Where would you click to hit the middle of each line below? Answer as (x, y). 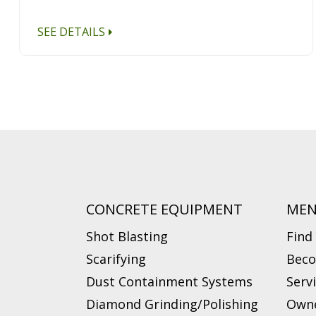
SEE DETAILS (72, 31)
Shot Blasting (127, 236)
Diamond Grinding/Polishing (172, 304)
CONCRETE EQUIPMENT (164, 209)
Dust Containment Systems (169, 281)
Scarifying (116, 259)
